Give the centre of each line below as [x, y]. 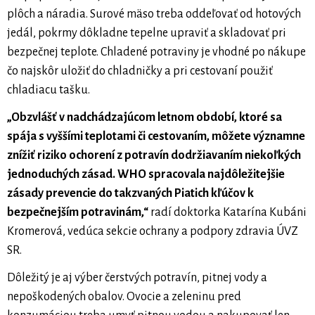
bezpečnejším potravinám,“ [78, 213]
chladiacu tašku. [49, 90]
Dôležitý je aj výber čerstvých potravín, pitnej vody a [137, 278]
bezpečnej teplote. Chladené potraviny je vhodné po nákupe [156, 52]
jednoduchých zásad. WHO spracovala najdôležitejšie [146, 175]
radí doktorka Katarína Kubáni [227, 213]
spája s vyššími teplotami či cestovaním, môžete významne [156, 137]
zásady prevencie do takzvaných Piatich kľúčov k [130, 194]
